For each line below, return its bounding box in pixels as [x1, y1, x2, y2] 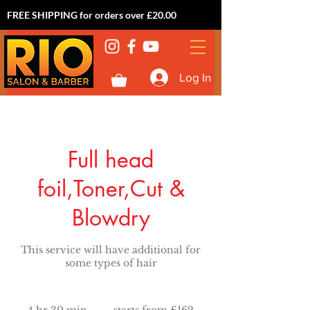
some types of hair [64, 257, 157, 269]
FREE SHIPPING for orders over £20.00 [7, 9, 176, 21]
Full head [68, 145, 154, 174]
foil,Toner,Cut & [37, 174, 185, 203]
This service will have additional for [21, 244, 201, 256]
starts [100, 293, 118, 300]
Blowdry [71, 203, 150, 232]
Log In [179, 71, 211, 84]
